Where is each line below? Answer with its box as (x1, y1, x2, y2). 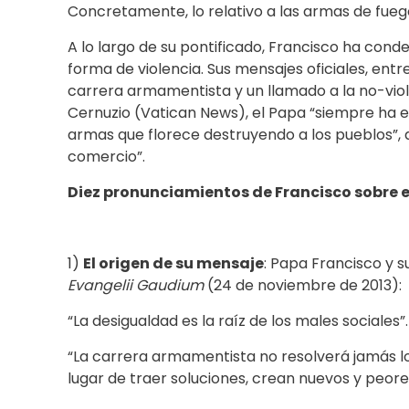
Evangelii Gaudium (68, 275, 204, 297)
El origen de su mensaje (83, 253, 264, 275)
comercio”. (68, 146, 145, 168)
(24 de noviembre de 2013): (204, 275, 402, 297)
